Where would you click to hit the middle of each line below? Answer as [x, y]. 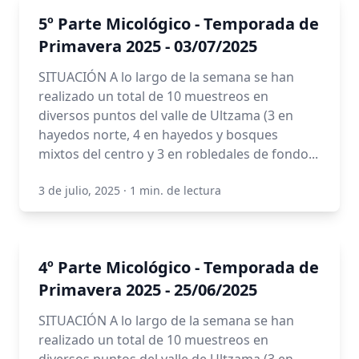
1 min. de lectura [175, 190]
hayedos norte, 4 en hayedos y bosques [158, 135]
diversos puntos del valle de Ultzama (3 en [166, 115]
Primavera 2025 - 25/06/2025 [148, 290]
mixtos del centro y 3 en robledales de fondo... [178, 154]
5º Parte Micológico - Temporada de [179, 24]
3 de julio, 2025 [79, 190]
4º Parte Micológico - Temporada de [179, 267]
